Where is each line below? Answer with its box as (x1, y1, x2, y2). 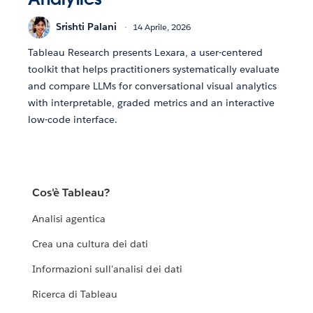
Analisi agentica (32, 212, 106, 226)
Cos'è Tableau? (32, 185, 110, 201)
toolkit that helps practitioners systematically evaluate (28, 62, 280, 75)
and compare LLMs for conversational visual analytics (28, 79, 277, 92)
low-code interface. (28, 112, 118, 126)
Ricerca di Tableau (32, 288, 118, 301)
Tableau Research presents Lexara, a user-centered (28, 45, 263, 59)
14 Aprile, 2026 (133, 21, 191, 34)
